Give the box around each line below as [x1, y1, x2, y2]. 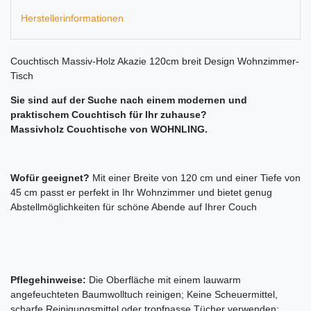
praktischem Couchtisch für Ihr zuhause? [10, 108, 210, 120]
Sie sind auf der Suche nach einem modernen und [10, 94, 247, 106]
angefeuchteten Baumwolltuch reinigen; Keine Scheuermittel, [10, 288, 278, 300]
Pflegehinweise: [10, 274, 86, 285]
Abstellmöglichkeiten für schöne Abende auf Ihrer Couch [10, 201, 257, 212]
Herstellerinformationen [21, 12, 124, 24]
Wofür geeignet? [10, 171, 92, 183]
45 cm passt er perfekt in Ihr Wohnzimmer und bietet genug [10, 186, 272, 198]
